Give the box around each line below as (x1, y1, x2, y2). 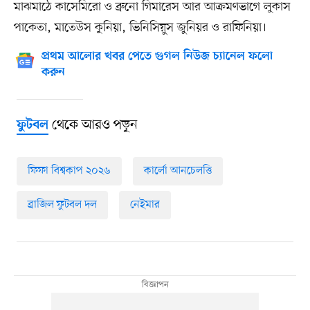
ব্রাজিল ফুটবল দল (27, 197, 97, 212)
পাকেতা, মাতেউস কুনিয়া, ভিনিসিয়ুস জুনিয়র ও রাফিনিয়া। (13, 19, 266, 37)
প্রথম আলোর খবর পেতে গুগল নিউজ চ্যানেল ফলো (41, 50, 273, 64)
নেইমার (129, 197, 160, 212)
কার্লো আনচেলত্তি (143, 163, 212, 179)
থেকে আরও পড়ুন (48, 116, 138, 134)
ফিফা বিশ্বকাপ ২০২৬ (27, 163, 111, 179)
